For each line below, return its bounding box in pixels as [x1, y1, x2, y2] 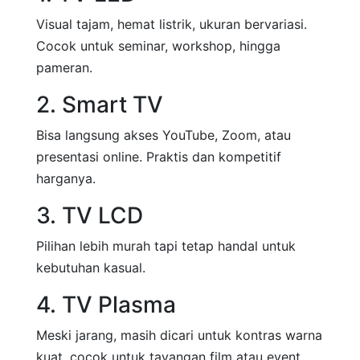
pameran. [36, 59, 92, 76]
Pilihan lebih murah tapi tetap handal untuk [36, 238, 296, 254]
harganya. [36, 170, 96, 186]
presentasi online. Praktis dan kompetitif [36, 149, 281, 165]
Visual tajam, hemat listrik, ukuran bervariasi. [36, 16, 307, 32]
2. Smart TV [36, 91, 163, 118]
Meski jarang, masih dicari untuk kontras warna [36, 327, 322, 343]
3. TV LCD [36, 202, 143, 229]
